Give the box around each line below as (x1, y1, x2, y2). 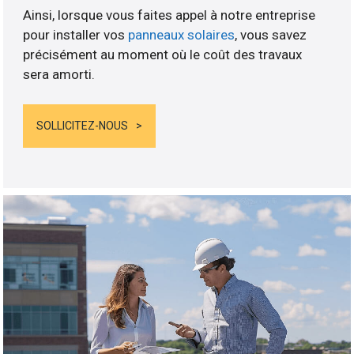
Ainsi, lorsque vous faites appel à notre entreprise (23, 6, 316, 23)
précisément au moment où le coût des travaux (23, 46, 303, 62)
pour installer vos (23, 26, 129, 43)
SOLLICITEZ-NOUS (36, 119, 129, 133)
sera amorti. (23, 66, 96, 82)
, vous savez (235, 26, 307, 43)
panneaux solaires (128, 26, 235, 43)
